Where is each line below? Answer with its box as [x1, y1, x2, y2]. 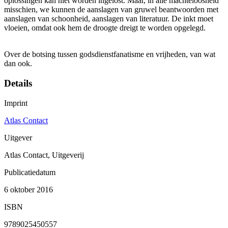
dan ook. [4, 59, 32, 68]
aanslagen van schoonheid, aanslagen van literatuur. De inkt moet [4, 14, 213, 23]
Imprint [4, 98, 27, 107]
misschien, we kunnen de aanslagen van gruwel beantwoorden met [4, 5, 218, 14]
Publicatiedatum [4, 167, 55, 177]
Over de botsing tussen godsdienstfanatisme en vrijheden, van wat [4, 50, 215, 59]
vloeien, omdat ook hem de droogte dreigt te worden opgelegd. [4, 23, 206, 33]
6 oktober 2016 [4, 185, 53, 194]
